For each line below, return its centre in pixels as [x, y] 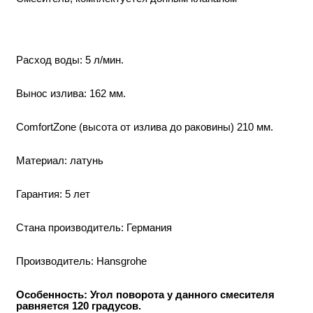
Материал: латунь [60, 160]
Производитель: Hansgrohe [81, 261]
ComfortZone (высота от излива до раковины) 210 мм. [145, 127]
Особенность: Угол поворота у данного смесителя [145, 294]
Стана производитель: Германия [94, 227]
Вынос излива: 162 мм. [71, 93]
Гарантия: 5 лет [53, 194]
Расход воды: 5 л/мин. [70, 60]
